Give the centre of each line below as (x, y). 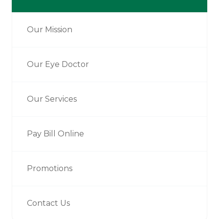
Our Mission (50, 30)
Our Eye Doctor (58, 65)
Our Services (52, 99)
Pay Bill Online (55, 134)
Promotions (50, 169)
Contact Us (48, 203)
